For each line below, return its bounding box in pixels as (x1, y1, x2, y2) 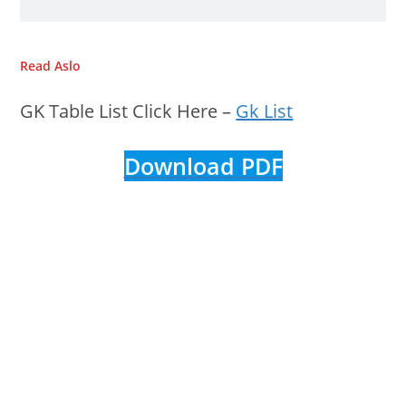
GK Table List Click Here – (20, 99, 237, 124)
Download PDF (123, 150, 283, 182)
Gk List (236, 99, 294, 124)
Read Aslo (20, 57, 82, 75)
